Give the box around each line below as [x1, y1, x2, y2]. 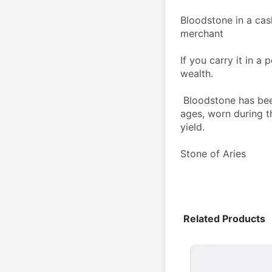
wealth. [180, 67, 213, 80]
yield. [180, 120, 205, 133]
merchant [180, 27, 223, 39]
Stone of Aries [180, 147, 246, 160]
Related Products [183, 212, 265, 225]
